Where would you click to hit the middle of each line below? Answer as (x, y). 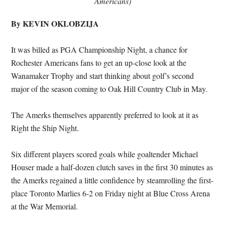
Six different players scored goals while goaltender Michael (105, 154)
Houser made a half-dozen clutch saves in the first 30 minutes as (112, 167)
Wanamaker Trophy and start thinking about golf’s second (103, 75)
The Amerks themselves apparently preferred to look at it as (105, 115)
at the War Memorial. (45, 206)
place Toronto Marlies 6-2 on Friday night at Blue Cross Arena (111, 193)
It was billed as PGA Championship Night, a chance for (99, 49)
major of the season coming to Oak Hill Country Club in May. (109, 88)
